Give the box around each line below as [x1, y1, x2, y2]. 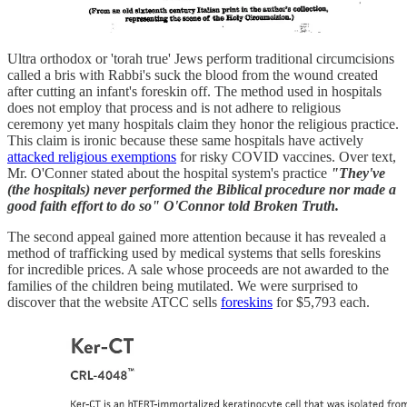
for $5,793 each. [273, 293, 370, 310]
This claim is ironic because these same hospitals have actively [7, 132, 363, 148]
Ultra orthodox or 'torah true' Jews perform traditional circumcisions [7, 50, 394, 66]
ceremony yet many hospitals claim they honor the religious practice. [7, 115, 399, 132]
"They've [331, 164, 385, 181]
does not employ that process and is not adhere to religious [7, 99, 341, 115]
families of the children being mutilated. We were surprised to [7, 277, 358, 293]
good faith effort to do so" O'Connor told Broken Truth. [7, 197, 339, 213]
